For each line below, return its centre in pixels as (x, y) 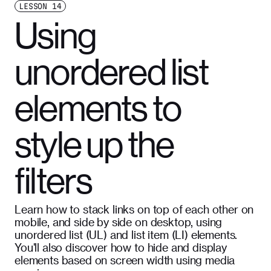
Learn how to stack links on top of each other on (134, 209)
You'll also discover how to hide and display (121, 247)
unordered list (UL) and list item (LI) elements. (126, 234)
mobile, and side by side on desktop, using (119, 222)
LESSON (33, 6)
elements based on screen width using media (125, 260)
